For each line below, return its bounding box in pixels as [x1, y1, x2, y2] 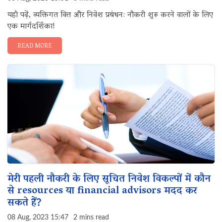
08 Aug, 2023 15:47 [7, 214, 68, 221]
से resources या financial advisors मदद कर [7, 182, 197, 201]
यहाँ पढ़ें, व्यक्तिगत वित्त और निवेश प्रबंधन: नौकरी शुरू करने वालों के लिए [7, 8, 213, 23]
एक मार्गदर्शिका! [7, 19, 55, 34]
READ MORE [17, 41, 52, 52]
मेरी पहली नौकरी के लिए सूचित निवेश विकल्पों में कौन [7, 170, 211, 189]
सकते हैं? [7, 194, 42, 213]
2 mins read [73, 214, 109, 221]
